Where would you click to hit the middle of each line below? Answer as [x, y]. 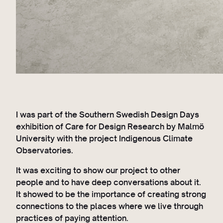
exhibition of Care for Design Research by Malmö [110, 126]
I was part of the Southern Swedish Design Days [108, 114]
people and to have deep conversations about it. [109, 182]
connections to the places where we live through [110, 206]
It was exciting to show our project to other [98, 170]
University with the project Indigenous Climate [104, 138]
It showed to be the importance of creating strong [111, 194]
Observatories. [45, 150]
